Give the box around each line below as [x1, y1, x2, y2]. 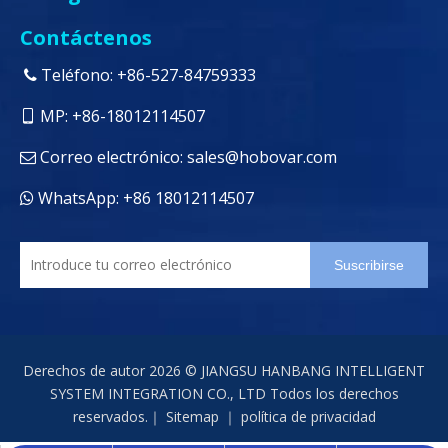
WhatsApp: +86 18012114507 [34, 186, 254, 209]
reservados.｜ [72, 406, 166, 426]
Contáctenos [20, 23, 152, 51]
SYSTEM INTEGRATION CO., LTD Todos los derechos [49, 383, 399, 403]
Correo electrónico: [36, 145, 187, 168]
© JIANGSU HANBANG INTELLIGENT [181, 360, 425, 380]
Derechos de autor [23, 360, 149, 380]
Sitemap [165, 406, 219, 426]
